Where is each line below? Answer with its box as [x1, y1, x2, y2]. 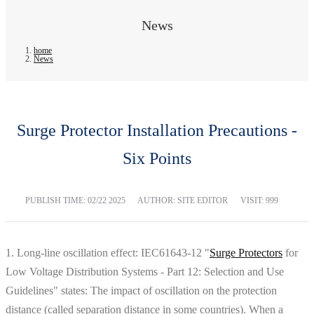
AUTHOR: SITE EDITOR [137, 195, 228, 205]
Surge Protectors [210, 246, 282, 259]
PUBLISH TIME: [25, 195, 88, 205]
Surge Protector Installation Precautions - [17, 121, 297, 139]
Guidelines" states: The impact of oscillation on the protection [6, 284, 277, 296]
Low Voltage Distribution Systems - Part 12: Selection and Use [6, 265, 284, 278]
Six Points [123, 149, 191, 168]
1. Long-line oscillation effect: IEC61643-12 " [6, 246, 210, 259]
